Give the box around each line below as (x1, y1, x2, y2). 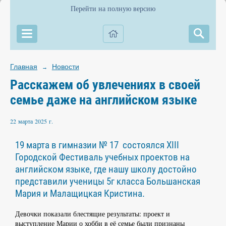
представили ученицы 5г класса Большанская (15, 176, 200, 187)
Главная (10, 63, 37, 71)
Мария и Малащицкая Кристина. (15, 188, 145, 199)
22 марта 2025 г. (10, 117, 53, 126)
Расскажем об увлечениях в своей (10, 77, 200, 92)
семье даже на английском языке (10, 92, 197, 107)
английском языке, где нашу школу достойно (15, 163, 197, 175)
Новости (51, 63, 79, 71)
